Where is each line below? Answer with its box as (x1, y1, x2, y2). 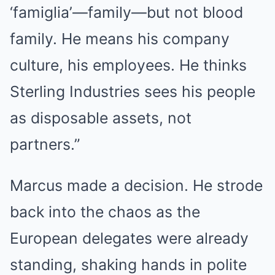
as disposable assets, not (10, 109, 192, 128)
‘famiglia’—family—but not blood (10, 3, 243, 22)
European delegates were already (10, 229, 249, 248)
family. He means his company (10, 29, 230, 48)
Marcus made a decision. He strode (10, 176, 263, 195)
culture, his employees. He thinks (10, 56, 247, 75)
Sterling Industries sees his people (10, 82, 255, 101)
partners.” (10, 135, 80, 154)
